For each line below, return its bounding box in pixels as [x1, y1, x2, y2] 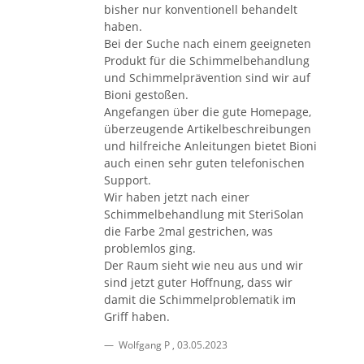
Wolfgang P [119, 337, 170, 352]
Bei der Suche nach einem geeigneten [104, 35, 311, 51]
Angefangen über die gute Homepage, [104, 103, 311, 119]
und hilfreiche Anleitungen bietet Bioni [104, 137, 317, 154]
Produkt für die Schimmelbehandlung [104, 52, 310, 68]
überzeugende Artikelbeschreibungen [104, 120, 311, 136]
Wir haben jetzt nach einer [104, 188, 249, 205]
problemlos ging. [104, 240, 196, 256]
